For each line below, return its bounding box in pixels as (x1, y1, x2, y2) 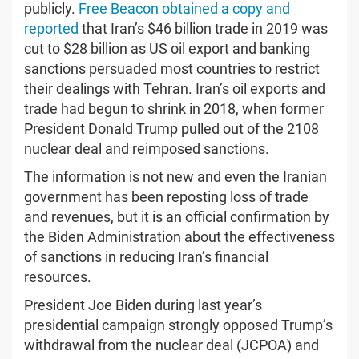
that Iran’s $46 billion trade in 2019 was (79, 19, 328, 37)
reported (24, 19, 79, 37)
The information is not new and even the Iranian (24, 167, 327, 185)
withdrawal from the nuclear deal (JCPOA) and (24, 336, 319, 353)
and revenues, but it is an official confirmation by (24, 208, 329, 225)
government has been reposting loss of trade (24, 188, 309, 205)
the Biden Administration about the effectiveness (24, 228, 335, 245)
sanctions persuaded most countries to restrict (24, 59, 320, 77)
